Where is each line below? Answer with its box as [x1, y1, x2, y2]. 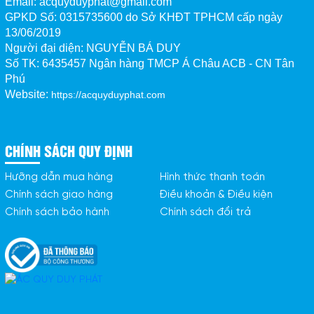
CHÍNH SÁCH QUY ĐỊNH [4, 139, 132, 161]
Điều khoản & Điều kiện [160, 189, 273, 200]
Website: [4, 88, 51, 100]
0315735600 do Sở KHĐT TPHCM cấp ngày [59, 11, 282, 23]
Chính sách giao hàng [4, 189, 113, 200]
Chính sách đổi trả [160, 206, 252, 218]
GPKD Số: [4, 11, 60, 23]
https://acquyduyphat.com [50, 88, 165, 100]
